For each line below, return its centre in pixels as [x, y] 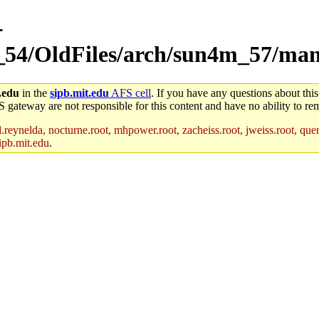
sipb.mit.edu [79, 93]
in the [35, 93]
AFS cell [130, 93]
